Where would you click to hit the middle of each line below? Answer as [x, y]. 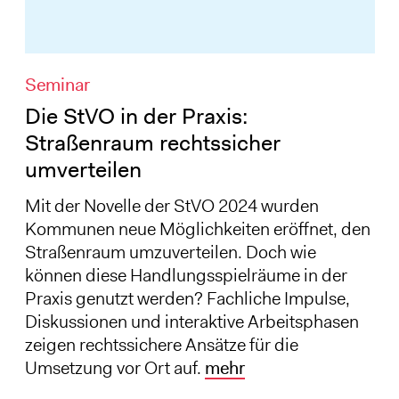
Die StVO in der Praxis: [136, 117]
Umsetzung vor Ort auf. [114, 368]
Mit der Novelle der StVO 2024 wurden [171, 206]
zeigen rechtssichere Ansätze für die [161, 345]
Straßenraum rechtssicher [152, 143]
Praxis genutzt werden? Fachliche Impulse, [187, 299]
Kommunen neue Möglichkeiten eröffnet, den [197, 229]
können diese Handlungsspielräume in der [186, 276]
